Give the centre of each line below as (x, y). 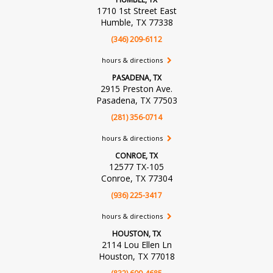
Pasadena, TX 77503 (136, 100)
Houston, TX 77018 (136, 256)
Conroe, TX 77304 (136, 178)
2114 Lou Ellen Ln (136, 244)
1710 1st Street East (136, 10)
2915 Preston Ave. (136, 88)
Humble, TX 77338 (136, 22)
